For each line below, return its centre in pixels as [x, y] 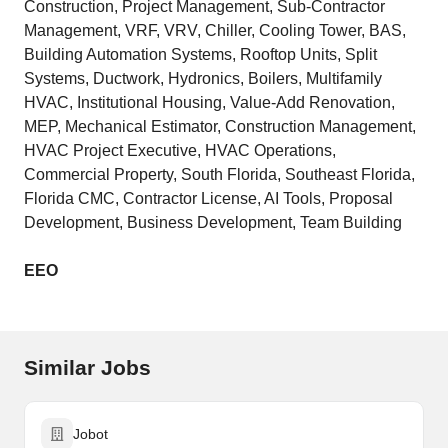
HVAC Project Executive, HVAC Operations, [180, 150]
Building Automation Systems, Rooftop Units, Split [200, 54]
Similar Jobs [87, 367]
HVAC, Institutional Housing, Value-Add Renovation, [209, 102]
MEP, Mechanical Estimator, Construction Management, [220, 126]
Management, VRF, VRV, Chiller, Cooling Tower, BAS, [215, 30]
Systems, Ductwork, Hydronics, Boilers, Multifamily [203, 78]
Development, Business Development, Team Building [213, 222]
